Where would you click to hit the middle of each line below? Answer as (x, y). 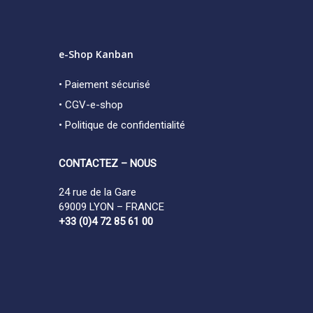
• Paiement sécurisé (105, 84)
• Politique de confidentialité (122, 125)
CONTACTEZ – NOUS (108, 163)
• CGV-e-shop (91, 104)
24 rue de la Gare (98, 192)
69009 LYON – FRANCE (112, 206)
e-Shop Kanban (96, 54)
